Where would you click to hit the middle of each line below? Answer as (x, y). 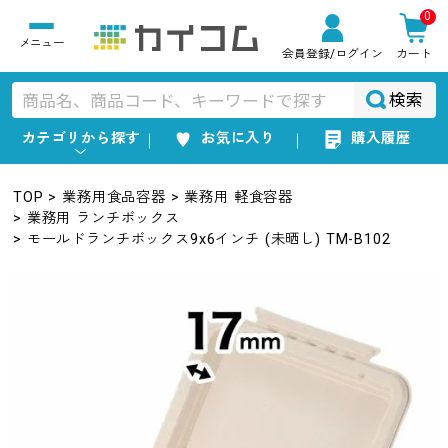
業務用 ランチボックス (103, 217)
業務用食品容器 (114, 196)
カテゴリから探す (81, 137)
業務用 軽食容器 (239, 196)
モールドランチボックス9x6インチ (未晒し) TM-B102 (208, 238)
